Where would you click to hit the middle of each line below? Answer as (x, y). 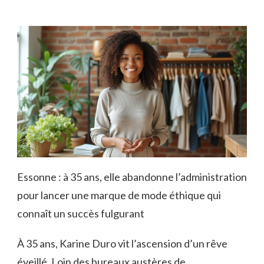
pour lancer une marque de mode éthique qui (119, 195)
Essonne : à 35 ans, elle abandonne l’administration (132, 176)
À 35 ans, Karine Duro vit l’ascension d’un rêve (122, 243)
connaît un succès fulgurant (81, 213)
